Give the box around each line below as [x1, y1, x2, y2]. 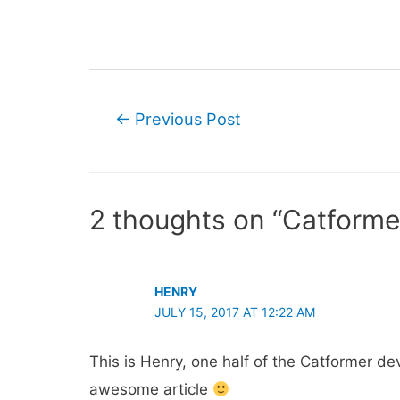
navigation [88, 131, 162, 150]
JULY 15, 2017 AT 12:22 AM [154, 304, 315, 320]
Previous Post [130, 109, 242, 129]
